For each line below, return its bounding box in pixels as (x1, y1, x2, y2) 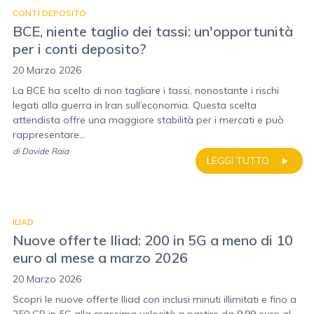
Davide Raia (22, 146, 69, 156)
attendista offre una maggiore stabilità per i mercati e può (13, 114, 284, 126)
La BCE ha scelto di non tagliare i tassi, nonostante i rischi (13, 84, 279, 97)
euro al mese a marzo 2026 (13, 249, 188, 266)
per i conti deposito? (13, 40, 146, 57)
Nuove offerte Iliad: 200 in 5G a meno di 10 (13, 231, 293, 249)
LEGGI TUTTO (207, 154, 269, 167)
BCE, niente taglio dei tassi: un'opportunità (13, 22, 293, 40)
